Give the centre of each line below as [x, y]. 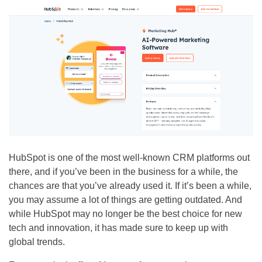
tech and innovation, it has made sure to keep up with [118, 227]
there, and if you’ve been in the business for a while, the [123, 171]
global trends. [37, 242]
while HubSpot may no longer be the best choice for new [125, 213]
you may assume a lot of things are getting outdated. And [125, 199]
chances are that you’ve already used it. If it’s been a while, [130, 185]
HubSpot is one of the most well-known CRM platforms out [129, 157]
